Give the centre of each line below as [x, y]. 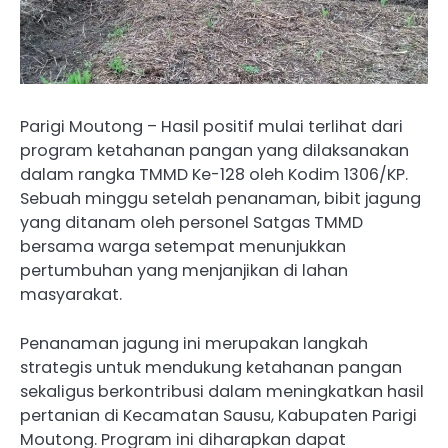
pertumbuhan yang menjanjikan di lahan [184, 271]
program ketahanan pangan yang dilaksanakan [214, 151]
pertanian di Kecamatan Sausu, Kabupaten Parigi [218, 415]
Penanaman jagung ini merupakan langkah [194, 343]
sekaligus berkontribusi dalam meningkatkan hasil [222, 391]
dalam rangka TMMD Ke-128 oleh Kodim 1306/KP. [214, 175]
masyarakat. [71, 295]
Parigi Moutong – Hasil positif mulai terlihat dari [211, 127]
